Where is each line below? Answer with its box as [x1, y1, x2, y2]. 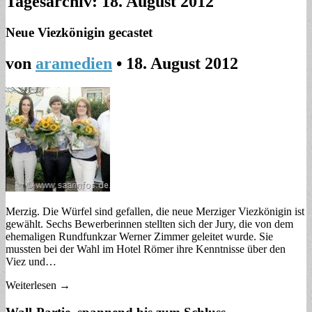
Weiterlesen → [6, 279, 70, 291]
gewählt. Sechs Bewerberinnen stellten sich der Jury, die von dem [6, 217, 293, 230]
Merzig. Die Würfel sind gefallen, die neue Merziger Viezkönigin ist [6, 205, 304, 217]
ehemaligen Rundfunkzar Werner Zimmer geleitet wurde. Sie [6, 230, 273, 242]
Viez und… [6, 255, 56, 267]
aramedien [36, 54, 112, 72]
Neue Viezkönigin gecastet [6, 25, 153, 40]
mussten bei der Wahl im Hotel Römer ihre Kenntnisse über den [6, 242, 286, 255]
